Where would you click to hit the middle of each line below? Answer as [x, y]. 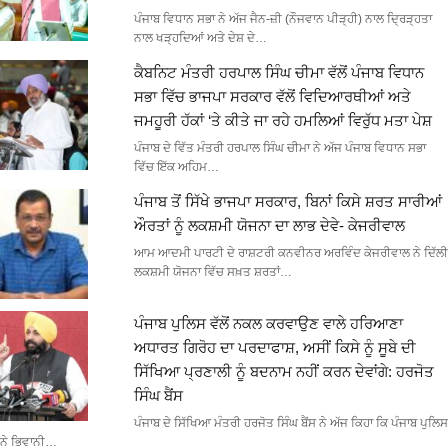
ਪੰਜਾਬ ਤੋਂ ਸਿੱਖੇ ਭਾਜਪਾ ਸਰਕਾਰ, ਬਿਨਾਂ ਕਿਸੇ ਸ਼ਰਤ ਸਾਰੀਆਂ [287, 202]
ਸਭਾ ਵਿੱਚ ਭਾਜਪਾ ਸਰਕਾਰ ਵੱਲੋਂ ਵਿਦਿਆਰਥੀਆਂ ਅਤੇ [272, 97]
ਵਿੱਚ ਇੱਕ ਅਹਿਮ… [176, 167]
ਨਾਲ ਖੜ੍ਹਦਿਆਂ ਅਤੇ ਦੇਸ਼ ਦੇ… [200, 38]
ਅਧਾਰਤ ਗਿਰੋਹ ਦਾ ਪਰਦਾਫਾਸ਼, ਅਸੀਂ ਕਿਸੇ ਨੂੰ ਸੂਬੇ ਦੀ [274, 348]
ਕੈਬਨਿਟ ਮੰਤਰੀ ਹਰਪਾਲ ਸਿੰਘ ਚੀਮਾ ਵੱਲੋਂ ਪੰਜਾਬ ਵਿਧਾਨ [278, 73]
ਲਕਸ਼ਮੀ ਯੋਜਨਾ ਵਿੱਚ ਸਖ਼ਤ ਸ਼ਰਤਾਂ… [212, 272]
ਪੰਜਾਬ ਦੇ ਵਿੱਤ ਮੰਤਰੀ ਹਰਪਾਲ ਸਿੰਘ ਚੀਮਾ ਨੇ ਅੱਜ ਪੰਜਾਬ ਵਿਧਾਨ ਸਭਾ [279, 148]
